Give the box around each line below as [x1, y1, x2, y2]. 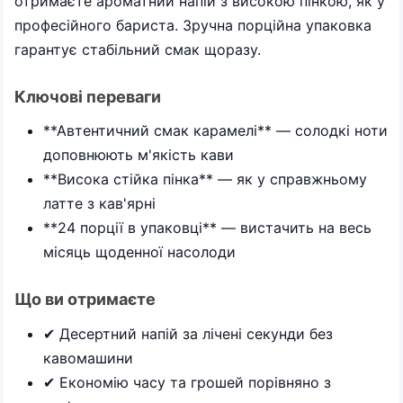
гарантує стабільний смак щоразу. [14, 40, 261, 58]
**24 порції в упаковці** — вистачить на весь [43, 219, 372, 237]
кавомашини [43, 348, 133, 367]
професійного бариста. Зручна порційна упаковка [14, 15, 372, 34]
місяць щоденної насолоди [43, 243, 236, 261]
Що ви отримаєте [14, 290, 156, 309]
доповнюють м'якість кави [43, 146, 234, 164]
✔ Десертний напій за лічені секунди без [43, 324, 333, 343]
